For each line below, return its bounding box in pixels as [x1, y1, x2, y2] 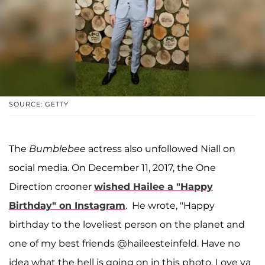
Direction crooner [9, 180, 94, 192]
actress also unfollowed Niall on [86, 143, 235, 154]
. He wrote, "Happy [125, 199, 215, 211]
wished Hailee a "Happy [94, 180, 213, 192]
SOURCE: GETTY [9, 99, 69, 108]
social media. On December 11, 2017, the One [9, 161, 216, 173]
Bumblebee [27, 143, 86, 154]
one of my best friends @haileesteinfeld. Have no [9, 237, 240, 249]
